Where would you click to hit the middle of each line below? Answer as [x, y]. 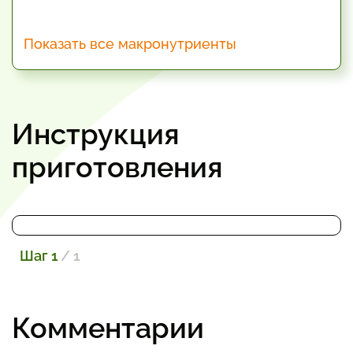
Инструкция [96, 134]
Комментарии [108, 328]
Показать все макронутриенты [130, 44]
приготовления [117, 167]
